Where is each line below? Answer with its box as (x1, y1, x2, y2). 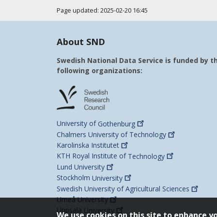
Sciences (162, 184, 189, 193)
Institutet (91, 140, 119, 150)
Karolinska (57, 140, 91, 150)
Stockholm (57, 173, 92, 183)
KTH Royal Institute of (57, 151, 128, 161)
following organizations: (57, 65, 142, 75)
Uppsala (57, 205, 84, 215)
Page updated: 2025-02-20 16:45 (57, 6, 148, 15)
